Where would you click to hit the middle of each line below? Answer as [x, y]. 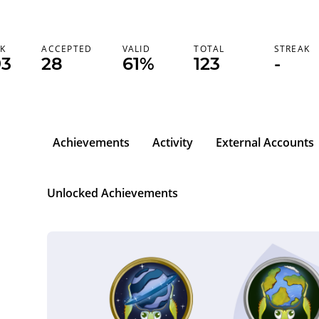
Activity [173, 142]
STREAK [292, 49]
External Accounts [265, 142]
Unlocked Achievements [113, 193]
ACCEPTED [67, 49]
